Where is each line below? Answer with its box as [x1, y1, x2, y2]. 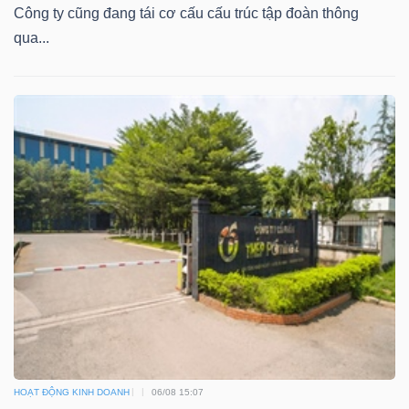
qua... [14, 29, 49, 46]
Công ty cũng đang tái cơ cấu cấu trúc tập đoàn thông [14, 5, 359, 21]
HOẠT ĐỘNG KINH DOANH [14, 386, 130, 397]
